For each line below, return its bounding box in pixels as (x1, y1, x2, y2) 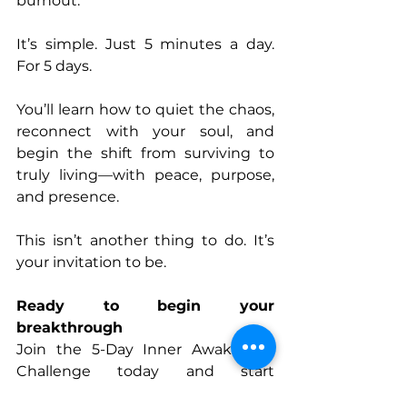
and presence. (16, 188, 123, 206)
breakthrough (16, 319, 123, 337)
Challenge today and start (16, 362, 274, 381)
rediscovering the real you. (16, 384, 212, 402)
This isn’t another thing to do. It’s (16, 232, 274, 250)
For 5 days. (16, 57, 95, 75)
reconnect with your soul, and (16, 123, 274, 141)
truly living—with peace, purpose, (16, 166, 274, 184)
